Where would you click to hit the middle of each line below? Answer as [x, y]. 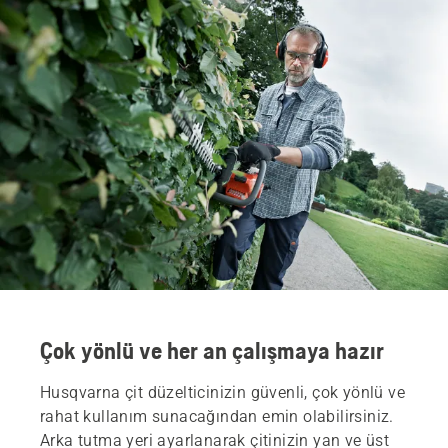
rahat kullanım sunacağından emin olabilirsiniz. [217, 416]
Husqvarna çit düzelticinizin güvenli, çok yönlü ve [222, 392]
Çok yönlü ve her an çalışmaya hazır [212, 350]
